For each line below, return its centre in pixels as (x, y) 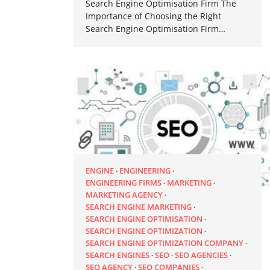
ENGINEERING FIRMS (124, 182)
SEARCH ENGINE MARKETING (139, 206)
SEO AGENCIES (201, 255)
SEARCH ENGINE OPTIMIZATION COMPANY (165, 243)
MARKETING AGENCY (124, 194)
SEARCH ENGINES (118, 255)
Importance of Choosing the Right (153, 16)
